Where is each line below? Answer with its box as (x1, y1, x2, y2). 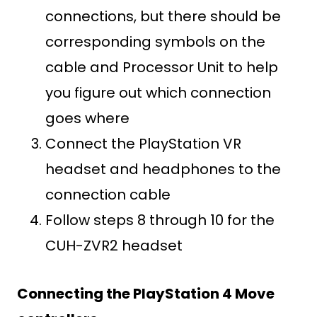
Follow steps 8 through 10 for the (45, 210, 275, 230)
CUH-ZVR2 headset (45, 236, 183, 255)
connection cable (45, 185, 171, 204)
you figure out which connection (45, 83, 271, 103)
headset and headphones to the (45, 159, 281, 179)
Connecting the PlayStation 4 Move (17, 284, 275, 304)
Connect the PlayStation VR (45, 134, 241, 154)
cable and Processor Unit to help (45, 57, 278, 77)
